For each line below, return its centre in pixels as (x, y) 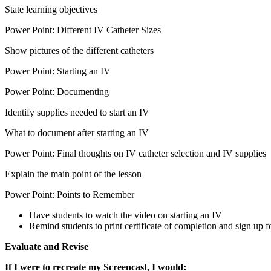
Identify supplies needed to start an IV (77, 112)
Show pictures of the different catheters (79, 50)
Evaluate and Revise (47, 246)
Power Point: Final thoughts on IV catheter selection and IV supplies (135, 153)
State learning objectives (51, 9)
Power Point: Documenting (57, 91)
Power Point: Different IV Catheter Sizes (83, 30)
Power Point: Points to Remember (70, 194)
